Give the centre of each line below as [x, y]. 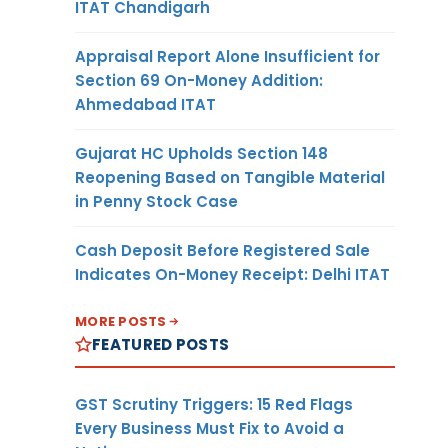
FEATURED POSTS [161, 344]
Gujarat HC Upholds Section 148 [201, 153]
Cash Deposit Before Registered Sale [222, 250]
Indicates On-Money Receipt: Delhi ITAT [232, 274]
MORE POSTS [121, 321]
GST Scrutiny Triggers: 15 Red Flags [214, 404]
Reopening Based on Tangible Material [230, 177]
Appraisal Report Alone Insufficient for [227, 56]
